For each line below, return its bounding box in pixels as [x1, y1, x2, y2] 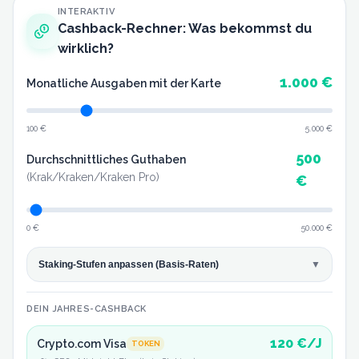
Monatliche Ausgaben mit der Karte [26, 76, 221, 90]
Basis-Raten [158, 258, 216, 270]
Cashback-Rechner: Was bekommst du [57, 20, 312, 36]
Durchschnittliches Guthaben [26, 153, 186, 167]
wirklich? [57, 40, 114, 56]
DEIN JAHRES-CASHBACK [26, 303, 147, 314]
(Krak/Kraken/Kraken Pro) [26, 171, 159, 184]
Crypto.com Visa [37, 337, 127, 350]
